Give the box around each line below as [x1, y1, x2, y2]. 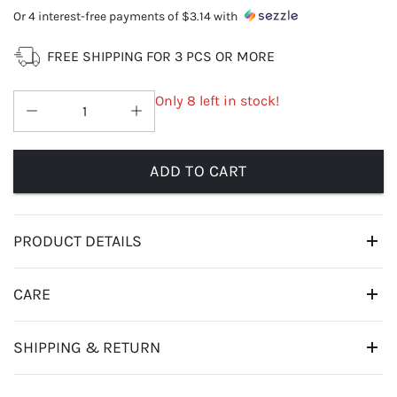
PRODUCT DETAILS [13, 230, 142, 251]
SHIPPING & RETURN [13, 337, 160, 357]
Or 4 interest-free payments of [13, 9, 179, 25]
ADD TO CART [150, 160, 247, 181]
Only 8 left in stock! [155, 92, 279, 110]
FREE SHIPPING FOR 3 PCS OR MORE [47, 48, 275, 66]
